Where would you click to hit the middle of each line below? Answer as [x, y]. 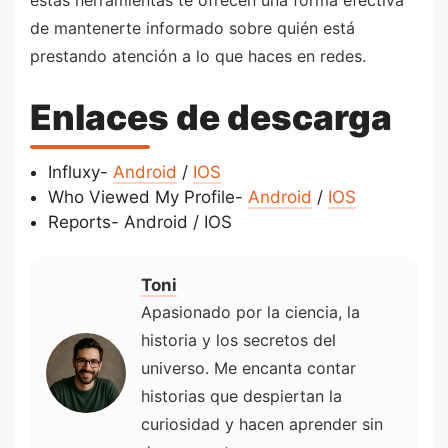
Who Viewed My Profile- [147, 197]
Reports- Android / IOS [139, 222]
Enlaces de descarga [211, 116]
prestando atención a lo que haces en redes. [198, 56]
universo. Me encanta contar [248, 368]
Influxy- [80, 172]
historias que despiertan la [241, 396]
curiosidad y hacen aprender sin [262, 424]
